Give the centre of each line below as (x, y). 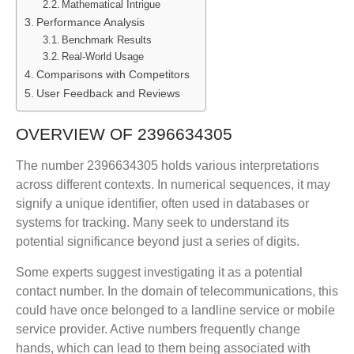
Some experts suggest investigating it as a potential (159, 272)
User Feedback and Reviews (108, 94)
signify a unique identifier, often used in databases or (162, 204)
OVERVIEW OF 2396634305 (124, 134)
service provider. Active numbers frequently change (158, 329)
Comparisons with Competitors (113, 75)
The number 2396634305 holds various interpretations (168, 166)
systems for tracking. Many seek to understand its (153, 223)
